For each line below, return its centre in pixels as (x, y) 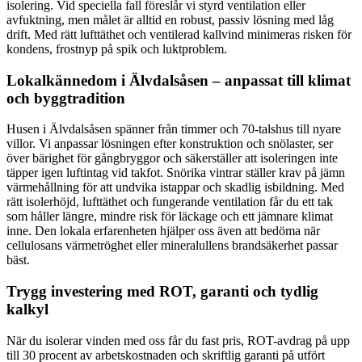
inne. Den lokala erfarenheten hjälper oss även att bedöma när (163, 231)
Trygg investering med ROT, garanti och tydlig (162, 291)
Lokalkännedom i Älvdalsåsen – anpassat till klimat (179, 80)
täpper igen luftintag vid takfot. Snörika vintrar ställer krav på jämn (176, 173)
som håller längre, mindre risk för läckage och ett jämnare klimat (170, 217)
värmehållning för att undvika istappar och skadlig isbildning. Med (175, 187)
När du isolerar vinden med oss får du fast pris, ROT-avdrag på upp (178, 340)
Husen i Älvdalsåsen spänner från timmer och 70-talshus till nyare (174, 129)
